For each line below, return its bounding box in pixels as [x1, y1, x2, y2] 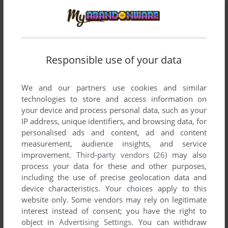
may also [167, 149, 207, 160]
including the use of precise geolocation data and [21, 172, 207, 182]
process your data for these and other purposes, [21, 160, 207, 171]
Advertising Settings [59, 216, 132, 227]
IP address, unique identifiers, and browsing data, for [21, 116, 207, 126]
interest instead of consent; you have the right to [21, 205, 207, 216]
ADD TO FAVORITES [52, 6, 104, 13]
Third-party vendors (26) [76, 149, 167, 160]
